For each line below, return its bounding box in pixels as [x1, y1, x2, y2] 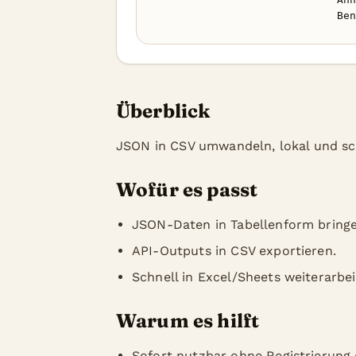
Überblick [116, 99, 211, 122]
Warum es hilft [116, 309, 260, 332]
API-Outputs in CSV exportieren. [132, 243, 336, 258]
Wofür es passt [116, 178, 258, 201]
